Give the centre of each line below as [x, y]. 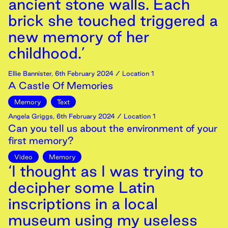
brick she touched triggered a [113, 20]
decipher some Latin [81, 187]
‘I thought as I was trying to [106, 171]
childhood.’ [47, 53]
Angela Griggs [31, 116]
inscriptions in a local [83, 204]
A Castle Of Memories [61, 85]
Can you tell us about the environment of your [113, 128]
